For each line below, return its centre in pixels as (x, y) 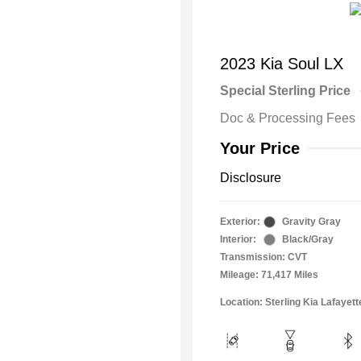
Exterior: (240, 222)
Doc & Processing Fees (288, 118)
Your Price (260, 148)
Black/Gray (308, 239)
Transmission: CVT (263, 257)
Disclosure (251, 178)
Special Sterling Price (285, 91)
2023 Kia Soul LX (282, 64)
